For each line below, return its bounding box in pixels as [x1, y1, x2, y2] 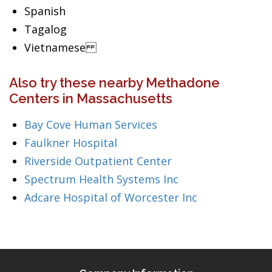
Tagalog [24, 22, 67, 36]
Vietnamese [24, 40, 97, 55]
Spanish [24, 4, 66, 18]
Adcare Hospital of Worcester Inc [24, 190, 197, 205]
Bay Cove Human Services [24, 117, 157, 132]
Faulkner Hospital [24, 135, 117, 150]
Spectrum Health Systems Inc [24, 172, 178, 186]
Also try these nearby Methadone [9, 75, 220, 90]
